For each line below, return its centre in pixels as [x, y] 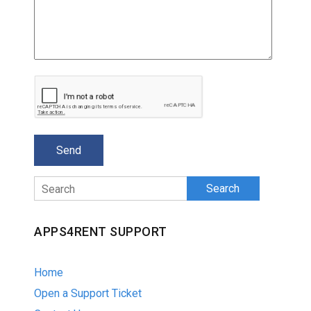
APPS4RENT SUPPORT [101, 232]
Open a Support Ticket [88, 293]
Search [53, 185]
